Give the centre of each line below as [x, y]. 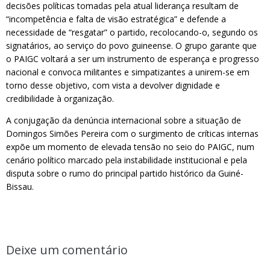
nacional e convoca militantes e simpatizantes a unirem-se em [128, 72]
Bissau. [20, 187]
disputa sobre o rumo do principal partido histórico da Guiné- [125, 173]
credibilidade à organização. [60, 99]
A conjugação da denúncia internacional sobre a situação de [124, 120]
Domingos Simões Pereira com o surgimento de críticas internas [132, 133]
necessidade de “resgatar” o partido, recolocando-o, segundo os [132, 32]
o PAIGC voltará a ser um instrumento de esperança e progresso [133, 59]
